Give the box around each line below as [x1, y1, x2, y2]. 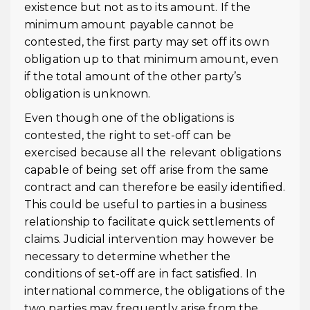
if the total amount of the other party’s [24, 70, 241, 83]
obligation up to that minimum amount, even [24, 53, 279, 66]
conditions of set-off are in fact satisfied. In [24, 267, 257, 280]
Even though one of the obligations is [24, 111, 234, 125]
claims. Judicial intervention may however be [24, 232, 275, 246]
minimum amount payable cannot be [24, 18, 235, 31]
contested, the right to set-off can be [24, 129, 231, 142]
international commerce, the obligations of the [24, 284, 285, 298]
